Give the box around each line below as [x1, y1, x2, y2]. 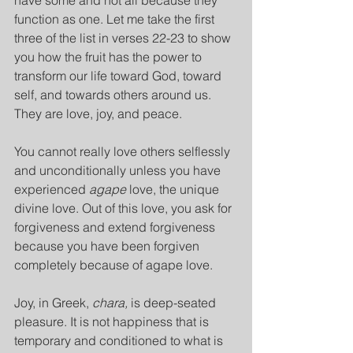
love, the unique [126, 181, 222, 197]
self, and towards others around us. [14, 87, 214, 102]
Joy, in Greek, [14, 295, 92, 310]
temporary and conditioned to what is [14, 333, 226, 348]
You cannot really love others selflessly [14, 143, 233, 159]
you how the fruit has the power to [14, 49, 205, 65]
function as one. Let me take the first [14, 11, 217, 27]
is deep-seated [128, 295, 219, 310]
